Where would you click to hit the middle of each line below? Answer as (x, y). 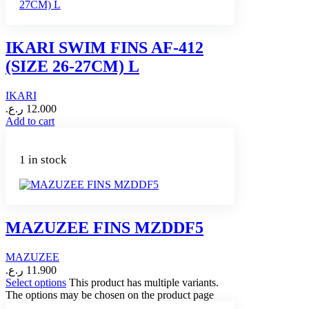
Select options (36, 282)
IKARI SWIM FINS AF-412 (104, 47)
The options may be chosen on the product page (110, 295)
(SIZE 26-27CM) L (72, 66)
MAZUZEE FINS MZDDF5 (104, 227)
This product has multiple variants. (144, 282)
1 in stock (43, 159)
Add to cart (30, 121)
